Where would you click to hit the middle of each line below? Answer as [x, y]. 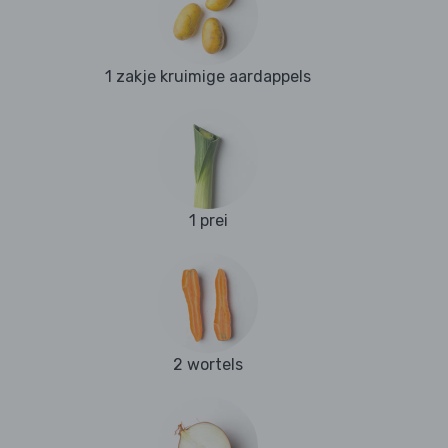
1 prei [208, 221]
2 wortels [208, 365]
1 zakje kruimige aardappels [208, 77]
